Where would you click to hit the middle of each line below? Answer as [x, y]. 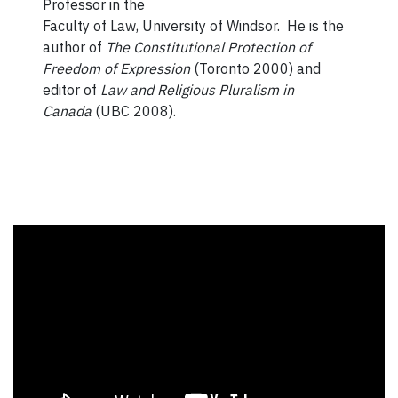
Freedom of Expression [117, 69]
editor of [72, 90]
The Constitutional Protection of [209, 48]
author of [75, 48]
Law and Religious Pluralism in [198, 90]
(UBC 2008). [134, 111]
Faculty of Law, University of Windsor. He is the [194, 26]
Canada [68, 111]
